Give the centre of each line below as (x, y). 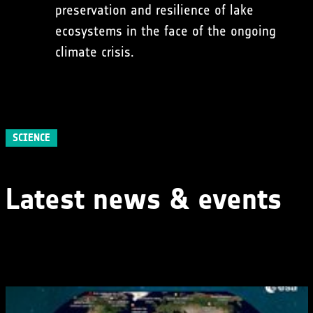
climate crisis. (94, 52)
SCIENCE (31, 138)
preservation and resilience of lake (154, 10)
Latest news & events (143, 199)
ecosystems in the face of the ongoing (165, 31)
